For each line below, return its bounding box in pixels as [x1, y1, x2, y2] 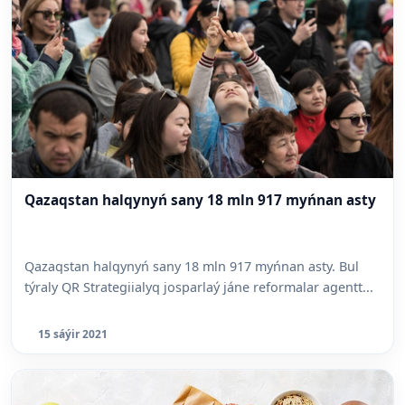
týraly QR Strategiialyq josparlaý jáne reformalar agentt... [24, 278, 373, 297]
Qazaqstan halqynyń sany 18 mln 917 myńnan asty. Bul [24, 258, 359, 276]
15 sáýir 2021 [38, 326, 108, 343]
